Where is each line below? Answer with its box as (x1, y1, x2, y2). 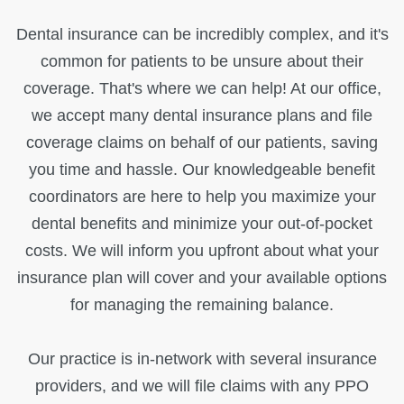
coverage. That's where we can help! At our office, (23, 79, 381, 98)
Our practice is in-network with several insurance (27, 350, 377, 369)
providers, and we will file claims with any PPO (35, 377, 369, 396)
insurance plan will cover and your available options (17, 269, 387, 288)
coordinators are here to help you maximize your (28, 188, 376, 207)
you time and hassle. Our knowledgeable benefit (29, 161, 375, 179)
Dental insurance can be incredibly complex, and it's (15, 25, 389, 44)
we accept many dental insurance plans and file (32, 106, 372, 125)
